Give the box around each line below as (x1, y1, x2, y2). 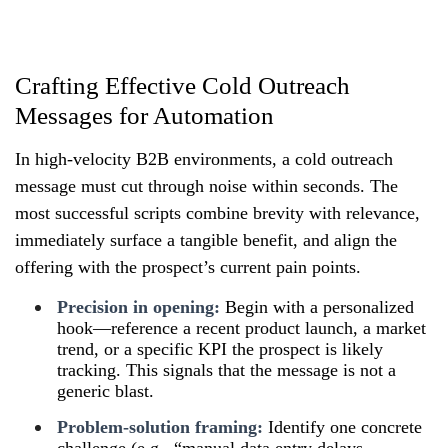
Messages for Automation (15, 101, 274, 129)
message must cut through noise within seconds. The (15, 175, 398, 196)
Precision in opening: (57, 296, 220, 317)
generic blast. (57, 380, 154, 401)
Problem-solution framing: (57, 416, 263, 437)
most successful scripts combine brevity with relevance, (15, 202, 420, 223)
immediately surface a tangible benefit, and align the (15, 229, 397, 250)
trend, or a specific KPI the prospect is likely (57, 338, 383, 359)
